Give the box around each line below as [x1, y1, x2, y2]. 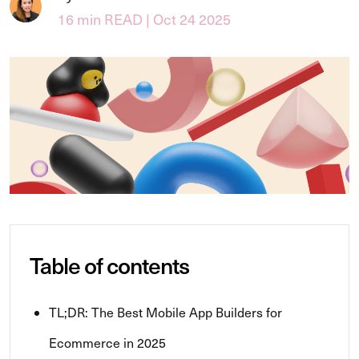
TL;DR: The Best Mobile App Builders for [49, 301, 282, 321]
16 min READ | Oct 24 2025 [58, 8, 231, 30]
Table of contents [30, 247, 189, 282]
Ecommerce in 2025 [49, 332, 166, 352]
